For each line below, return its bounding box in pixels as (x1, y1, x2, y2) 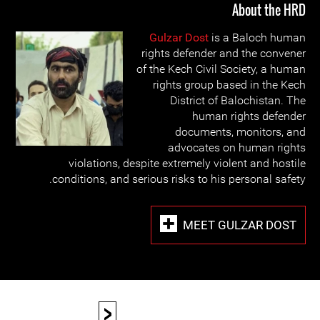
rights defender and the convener (141, 46, 306, 60)
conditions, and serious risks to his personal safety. (52, 172, 306, 186)
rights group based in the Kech (153, 78, 306, 91)
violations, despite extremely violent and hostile (69, 156, 306, 170)
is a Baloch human (209, 31, 306, 44)
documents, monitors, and (175, 125, 306, 139)
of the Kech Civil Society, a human (136, 62, 306, 76)
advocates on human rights (168, 141, 306, 154)
